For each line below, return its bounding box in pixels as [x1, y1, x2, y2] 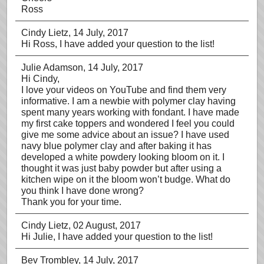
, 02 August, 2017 [68, 220, 141, 230]
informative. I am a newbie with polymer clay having [21, 96, 236, 106]
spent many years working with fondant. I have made [21, 107, 239, 117]
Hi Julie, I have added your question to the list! [21, 232, 213, 242]
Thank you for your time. [21, 197, 121, 207]
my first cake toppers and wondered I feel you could [21, 118, 235, 128]
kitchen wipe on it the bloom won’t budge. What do [21, 174, 230, 184]
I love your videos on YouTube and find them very [21, 85, 226, 95]
